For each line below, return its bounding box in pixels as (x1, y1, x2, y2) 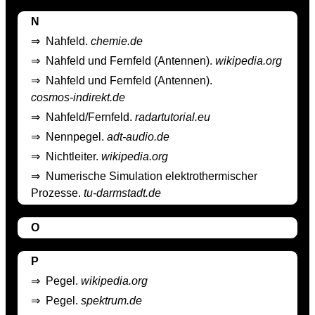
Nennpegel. (46, 131, 107, 143)
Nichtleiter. (46, 150, 101, 163)
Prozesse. (31, 187, 84, 200)
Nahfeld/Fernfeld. (46, 111, 135, 124)
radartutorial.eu (135, 111, 210, 124)
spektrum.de (81, 295, 142, 307)
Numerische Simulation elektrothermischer (46, 170, 257, 183)
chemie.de (91, 35, 143, 48)
